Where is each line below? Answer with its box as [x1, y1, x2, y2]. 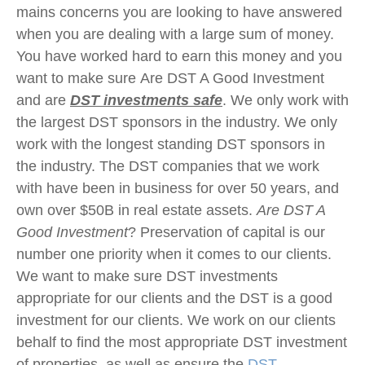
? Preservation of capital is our [128, 223, 325, 240]
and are [16, 91, 70, 108]
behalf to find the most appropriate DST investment [16, 333, 347, 350]
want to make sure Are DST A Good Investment [16, 69, 324, 86]
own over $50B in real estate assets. [16, 201, 257, 218]
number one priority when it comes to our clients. [16, 245, 332, 262]
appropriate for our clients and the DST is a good [16, 289, 332, 306]
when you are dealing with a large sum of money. [16, 25, 334, 42]
